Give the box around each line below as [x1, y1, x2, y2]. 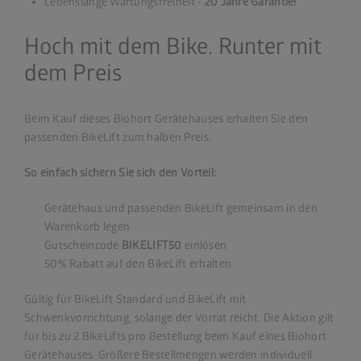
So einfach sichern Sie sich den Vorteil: [24, 165, 217, 180]
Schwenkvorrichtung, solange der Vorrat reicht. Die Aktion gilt [24, 310, 334, 325]
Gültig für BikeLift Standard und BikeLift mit [24, 292, 247, 306]
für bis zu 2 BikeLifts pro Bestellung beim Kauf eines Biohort [24, 329, 327, 343]
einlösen [185, 238, 227, 252]
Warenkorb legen [44, 219, 131, 234]
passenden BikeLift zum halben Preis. [24, 130, 212, 144]
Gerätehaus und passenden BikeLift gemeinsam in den [44, 201, 317, 215]
